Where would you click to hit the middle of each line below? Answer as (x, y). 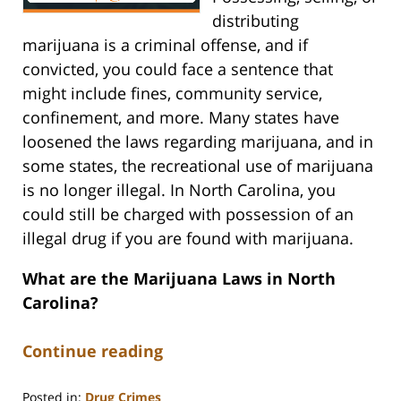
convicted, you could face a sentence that (178, 69)
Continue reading (93, 351)
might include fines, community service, (172, 94)
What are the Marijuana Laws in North (179, 279)
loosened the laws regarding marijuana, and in (198, 142)
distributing (255, 21)
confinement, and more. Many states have (181, 118)
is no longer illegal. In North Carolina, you (179, 190)
